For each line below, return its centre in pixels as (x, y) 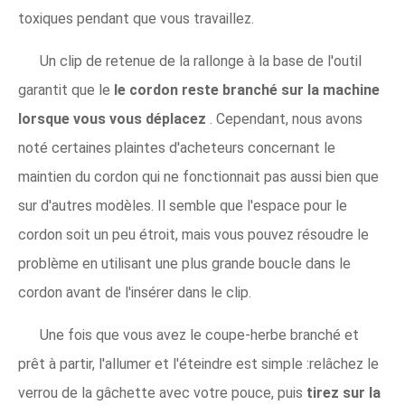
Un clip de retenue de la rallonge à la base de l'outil (201, 61)
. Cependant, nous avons (286, 119)
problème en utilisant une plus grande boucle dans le (184, 264)
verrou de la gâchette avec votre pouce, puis (162, 393)
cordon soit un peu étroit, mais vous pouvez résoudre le (193, 235)
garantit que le (66, 90)
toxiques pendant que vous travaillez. (136, 19)
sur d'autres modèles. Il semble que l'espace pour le (183, 206)
